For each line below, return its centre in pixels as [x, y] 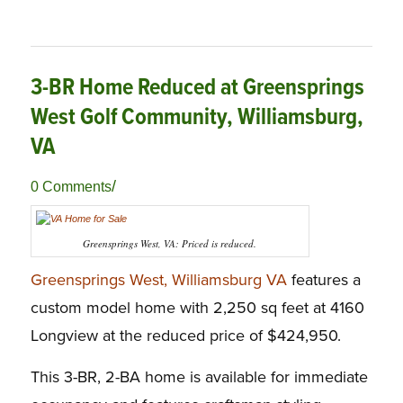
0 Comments [71, 187]
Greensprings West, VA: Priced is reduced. [170, 244]
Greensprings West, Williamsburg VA [158, 280]
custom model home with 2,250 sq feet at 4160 [197, 308]
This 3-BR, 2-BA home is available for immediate [199, 377]
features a [323, 280]
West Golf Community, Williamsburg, [197, 118]
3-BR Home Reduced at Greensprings [197, 89]
